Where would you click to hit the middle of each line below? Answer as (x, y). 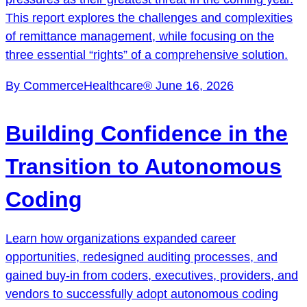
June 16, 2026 (195, 85)
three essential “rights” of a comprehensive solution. (147, 54)
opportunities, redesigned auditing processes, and (142, 257)
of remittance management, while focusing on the (140, 36)
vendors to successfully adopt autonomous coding (142, 294)
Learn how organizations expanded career (121, 238)
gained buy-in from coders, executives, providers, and (152, 275)
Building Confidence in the (147, 133)
